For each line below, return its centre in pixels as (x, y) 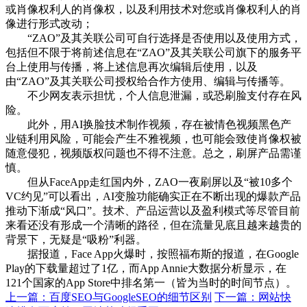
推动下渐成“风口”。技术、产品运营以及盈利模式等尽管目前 (153, 210)
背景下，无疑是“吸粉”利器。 (76, 239)
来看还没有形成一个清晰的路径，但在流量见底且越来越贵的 (153, 225)
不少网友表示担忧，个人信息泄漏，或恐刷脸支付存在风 (153, 95)
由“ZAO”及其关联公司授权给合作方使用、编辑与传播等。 (148, 81)
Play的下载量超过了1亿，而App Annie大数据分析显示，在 (146, 268)
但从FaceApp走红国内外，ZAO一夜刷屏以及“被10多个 (149, 182)
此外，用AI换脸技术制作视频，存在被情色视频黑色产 (148, 124)
